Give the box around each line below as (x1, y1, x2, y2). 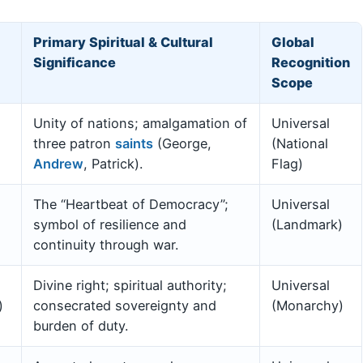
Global (271, 33, 314, 50)
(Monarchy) (271, 297, 344, 314)
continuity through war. (33, 236, 178, 253)
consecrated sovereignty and (33, 297, 216, 314)
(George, (153, 135, 211, 152)
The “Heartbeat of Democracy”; (33, 195, 228, 212)
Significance (33, 53, 116, 70)
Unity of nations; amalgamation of (33, 114, 247, 131)
